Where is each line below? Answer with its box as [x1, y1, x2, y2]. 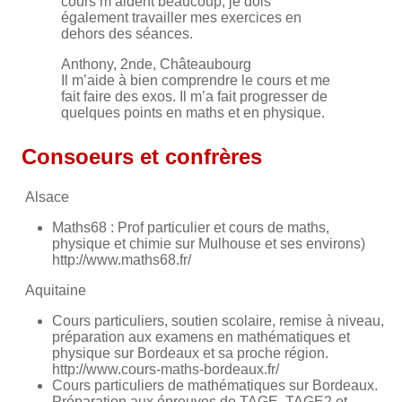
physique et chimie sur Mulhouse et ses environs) [52, 236, 365, 252]
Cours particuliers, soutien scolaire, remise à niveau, [52, 313, 384, 329]
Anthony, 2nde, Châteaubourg [61, 57, 251, 73]
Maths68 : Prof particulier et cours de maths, [52, 220, 329, 236]
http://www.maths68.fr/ [52, 252, 191, 268]
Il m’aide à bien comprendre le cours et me [61, 73, 330, 89]
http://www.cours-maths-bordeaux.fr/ [52, 362, 279, 378]
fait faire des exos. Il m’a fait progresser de [61, 89, 328, 105]
